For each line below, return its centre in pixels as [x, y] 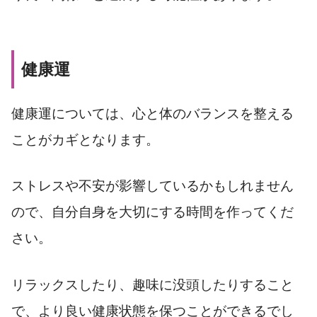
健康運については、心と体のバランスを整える [152, 113]
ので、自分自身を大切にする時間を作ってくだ [152, 212]
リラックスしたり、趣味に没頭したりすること [152, 285]
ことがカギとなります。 [85, 139]
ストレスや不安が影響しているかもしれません [152, 186]
